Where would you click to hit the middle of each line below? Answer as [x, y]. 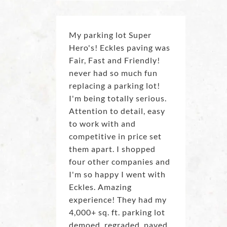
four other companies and [119, 162]
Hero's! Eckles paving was [119, 48]
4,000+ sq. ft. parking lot [117, 212]
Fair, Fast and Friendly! [114, 60]
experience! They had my [118, 200]
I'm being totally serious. [118, 98]
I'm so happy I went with [117, 174]
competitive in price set [115, 136]
